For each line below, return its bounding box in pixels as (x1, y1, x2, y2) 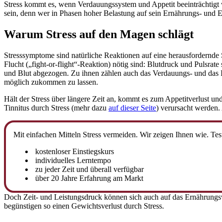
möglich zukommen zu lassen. (4, 77, 98, 86)
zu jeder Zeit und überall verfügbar (33, 165, 144, 173)
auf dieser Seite (109, 103, 156, 112)
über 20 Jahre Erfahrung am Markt (33, 173, 143, 182)
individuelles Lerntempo (33, 156, 111, 165)
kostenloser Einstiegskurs (33, 147, 114, 156)
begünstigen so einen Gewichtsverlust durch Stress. (4, 201, 164, 210)
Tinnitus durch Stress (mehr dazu (4, 103, 109, 112)
